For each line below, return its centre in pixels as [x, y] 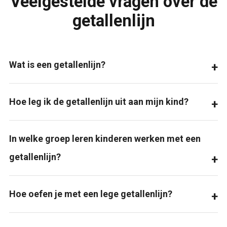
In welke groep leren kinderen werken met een [105, 139]
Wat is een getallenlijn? [57, 65]
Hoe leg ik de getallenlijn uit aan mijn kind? [99, 102]
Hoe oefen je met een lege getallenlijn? [90, 194]
